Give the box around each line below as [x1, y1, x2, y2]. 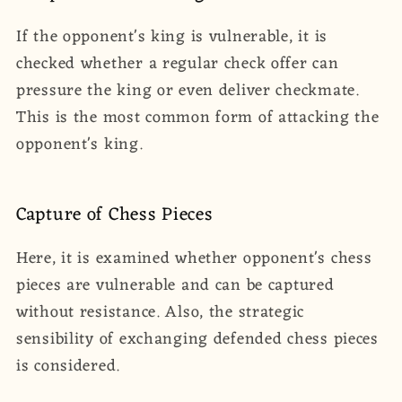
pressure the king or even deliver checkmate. [16, 76, 360, 106]
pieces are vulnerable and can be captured [16, 271, 335, 301]
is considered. [16, 352, 121, 381]
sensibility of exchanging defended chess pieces [16, 325, 379, 354]
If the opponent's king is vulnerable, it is [16, 22, 328, 52]
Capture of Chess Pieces [16, 198, 214, 232]
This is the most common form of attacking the [16, 103, 380, 133]
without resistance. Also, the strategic [16, 298, 305, 328]
